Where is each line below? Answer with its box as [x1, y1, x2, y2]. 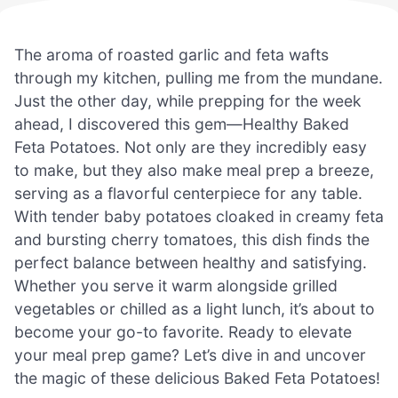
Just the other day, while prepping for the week [14, 91, 362, 110]
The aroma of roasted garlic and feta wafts [14, 44, 329, 64]
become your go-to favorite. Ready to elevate [14, 322, 352, 341]
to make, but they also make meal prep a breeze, [14, 160, 374, 179]
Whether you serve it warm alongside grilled [14, 275, 338, 295]
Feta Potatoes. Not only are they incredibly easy [14, 137, 367, 156]
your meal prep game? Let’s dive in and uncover [14, 345, 366, 364]
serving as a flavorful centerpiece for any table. [14, 183, 362, 203]
